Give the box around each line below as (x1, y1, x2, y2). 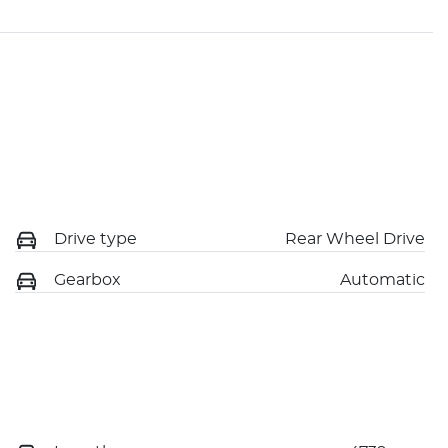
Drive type (54, 230, 137, 247)
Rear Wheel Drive (285, 230, 425, 247)
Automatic (340, 271, 425, 288)
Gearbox (54, 271, 121, 288)
